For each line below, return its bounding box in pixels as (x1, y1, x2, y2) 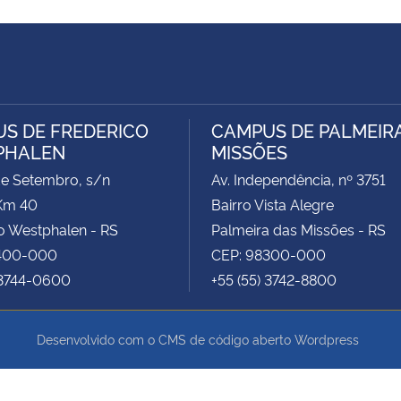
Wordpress (294, 330, 359, 348)
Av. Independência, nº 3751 (211, 168, 386, 189)
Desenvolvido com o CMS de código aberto (37, 330, 294, 348)
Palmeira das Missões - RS (211, 218, 386, 239)
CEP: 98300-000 (211, 243, 326, 264)
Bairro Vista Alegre (211, 193, 334, 214)
